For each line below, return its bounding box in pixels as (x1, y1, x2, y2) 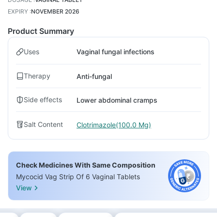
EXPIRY (8, 8, 28, 15)
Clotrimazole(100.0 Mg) (77, 120, 151, 129)
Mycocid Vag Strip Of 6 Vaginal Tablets (16, 172, 140, 181)
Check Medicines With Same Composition (16, 161, 155, 169)
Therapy (24, 72, 50, 80)
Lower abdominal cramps (77, 95, 157, 104)
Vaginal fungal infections (77, 47, 155, 56)
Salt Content (24, 120, 63, 128)
